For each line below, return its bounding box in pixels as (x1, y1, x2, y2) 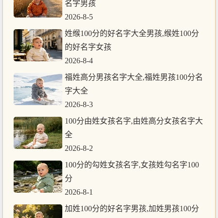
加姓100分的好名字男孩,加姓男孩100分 (65, 204, 199, 213)
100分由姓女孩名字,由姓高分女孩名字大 (65, 116, 203, 125)
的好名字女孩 (65, 42, 111, 51)
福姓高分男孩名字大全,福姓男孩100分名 (65, 73, 203, 81)
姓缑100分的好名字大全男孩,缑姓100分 (65, 29, 199, 37)
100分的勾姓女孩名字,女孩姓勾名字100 (65, 160, 199, 169)
